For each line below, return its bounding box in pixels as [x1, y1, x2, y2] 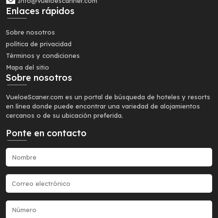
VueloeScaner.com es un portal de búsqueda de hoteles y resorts [6, 93, 210, 101]
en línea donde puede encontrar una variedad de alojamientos [6, 102, 200, 110]
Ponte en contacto [6, 127, 87, 139]
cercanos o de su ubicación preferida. [6, 111, 123, 119]
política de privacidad [6, 40, 72, 48]
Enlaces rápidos [6, 5, 74, 17]
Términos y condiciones [6, 52, 80, 59]
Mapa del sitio [6, 63, 49, 71]
